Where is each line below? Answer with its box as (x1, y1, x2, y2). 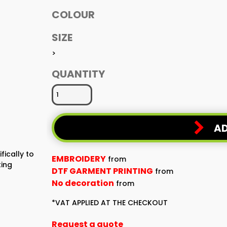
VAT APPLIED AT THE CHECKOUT (55, 198, 168, 208)
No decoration (52, 177, 114, 189)
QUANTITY (52, 67, 105, 81)
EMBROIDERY (52, 153, 106, 165)
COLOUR (52, 8, 95, 22)
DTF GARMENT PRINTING (52, 165, 153, 177)
